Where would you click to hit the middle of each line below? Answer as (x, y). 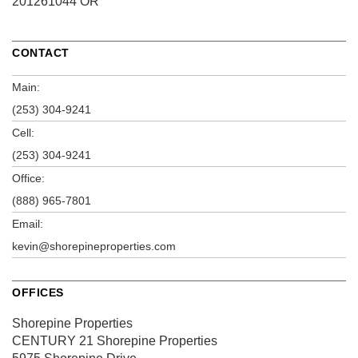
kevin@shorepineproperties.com (94, 246)
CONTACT (41, 53)
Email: (28, 224)
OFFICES (38, 292)
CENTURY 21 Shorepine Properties (115, 341)
